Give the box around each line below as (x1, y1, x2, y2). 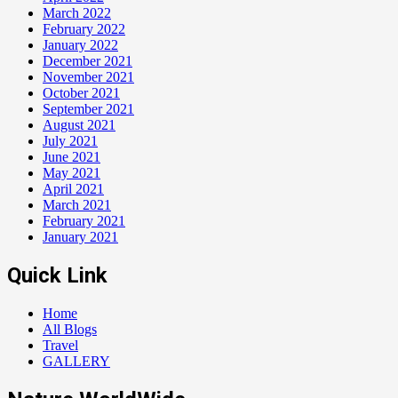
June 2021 (43, 149, 100, 165)
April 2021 (43, 181, 104, 197)
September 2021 (43, 101, 134, 117)
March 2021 (43, 197, 111, 213)
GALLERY (43, 353, 110, 369)
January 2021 (43, 229, 118, 245)
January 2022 (43, 37, 118, 53)
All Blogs (43, 321, 97, 337)
